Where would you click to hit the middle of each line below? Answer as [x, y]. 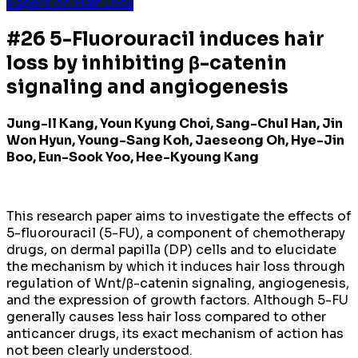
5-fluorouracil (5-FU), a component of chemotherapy [176, 233]
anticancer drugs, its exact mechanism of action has [175, 333]
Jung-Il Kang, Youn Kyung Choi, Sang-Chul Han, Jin [175, 123]
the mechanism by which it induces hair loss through [176, 266]
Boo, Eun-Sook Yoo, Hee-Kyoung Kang [133, 157]
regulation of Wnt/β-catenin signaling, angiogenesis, [178, 283]
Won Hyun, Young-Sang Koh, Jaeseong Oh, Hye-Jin [175, 140]
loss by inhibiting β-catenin [147, 63]
